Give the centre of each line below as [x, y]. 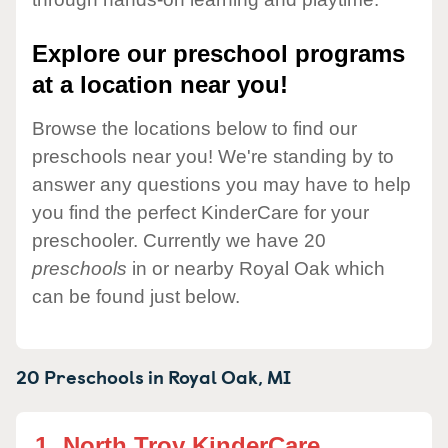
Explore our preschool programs [218, 54]
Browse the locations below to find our [194, 128]
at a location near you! [160, 85]
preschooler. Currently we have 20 [179, 240]
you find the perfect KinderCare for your [200, 212]
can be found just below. [136, 296]
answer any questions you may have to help [221, 184]
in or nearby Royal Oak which [256, 268]
